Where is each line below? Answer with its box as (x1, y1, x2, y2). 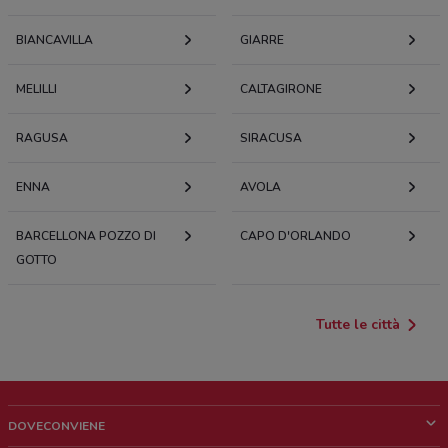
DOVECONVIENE (8, 418, 105, 435)
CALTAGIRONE (240, 81, 322, 98)
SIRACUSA (240, 130, 302, 147)
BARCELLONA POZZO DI (16, 228, 156, 245)
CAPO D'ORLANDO (240, 228, 351, 245)
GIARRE (240, 32, 284, 49)
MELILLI (16, 81, 57, 98)
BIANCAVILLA (16, 32, 93, 49)
